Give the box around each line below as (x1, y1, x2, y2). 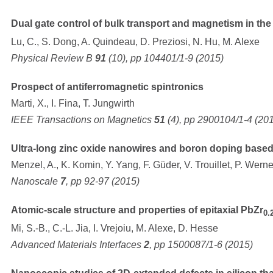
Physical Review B (11, 52, 95, 63)
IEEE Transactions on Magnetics (11, 114, 154, 125)
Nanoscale (11, 175, 60, 186)
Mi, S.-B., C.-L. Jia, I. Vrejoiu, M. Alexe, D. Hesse (11, 223, 218, 234)
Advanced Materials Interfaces (11, 239, 144, 250)
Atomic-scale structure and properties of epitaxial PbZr (11, 204, 263, 215)
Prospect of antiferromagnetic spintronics (11, 81, 204, 92)
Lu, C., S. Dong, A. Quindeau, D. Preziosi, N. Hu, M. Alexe (11, 36, 260, 47)
